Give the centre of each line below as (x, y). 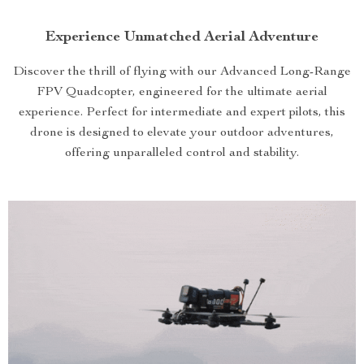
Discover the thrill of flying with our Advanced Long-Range (182, 72)
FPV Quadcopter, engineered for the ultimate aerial (182, 93)
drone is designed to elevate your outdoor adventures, (182, 133)
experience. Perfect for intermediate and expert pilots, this (182, 113)
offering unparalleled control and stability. (182, 154)
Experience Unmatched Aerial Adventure (182, 37)
